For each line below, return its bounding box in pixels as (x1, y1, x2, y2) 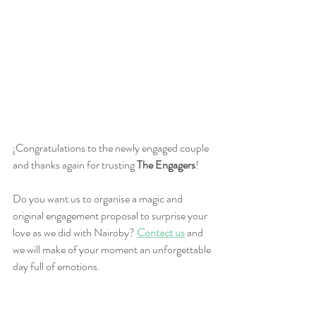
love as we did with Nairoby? (13, 224, 135, 241)
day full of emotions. (13, 257, 100, 274)
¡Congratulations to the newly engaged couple (13, 139, 211, 156)
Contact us (137, 224, 185, 241)
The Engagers (137, 156, 195, 173)
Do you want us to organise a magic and (13, 190, 185, 207)
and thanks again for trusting (13, 156, 137, 173)
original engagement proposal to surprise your (13, 207, 209, 224)
